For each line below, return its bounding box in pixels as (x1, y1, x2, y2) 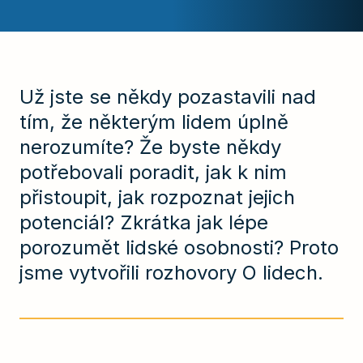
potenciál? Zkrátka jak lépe (19, 211, 268, 235)
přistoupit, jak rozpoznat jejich (19, 186, 295, 210)
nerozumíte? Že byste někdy (19, 135, 281, 160)
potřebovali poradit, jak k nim (19, 160, 287, 185)
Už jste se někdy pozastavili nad (19, 85, 316, 109)
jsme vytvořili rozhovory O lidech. (19, 261, 323, 285)
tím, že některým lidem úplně (19, 110, 288, 135)
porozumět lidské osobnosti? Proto (19, 236, 339, 260)
